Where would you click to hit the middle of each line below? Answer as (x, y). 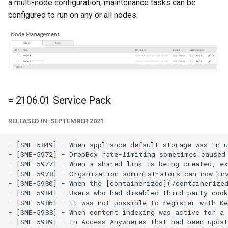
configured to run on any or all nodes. (73, 15)
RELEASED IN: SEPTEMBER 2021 (56, 121)
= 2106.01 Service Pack (60, 101)
